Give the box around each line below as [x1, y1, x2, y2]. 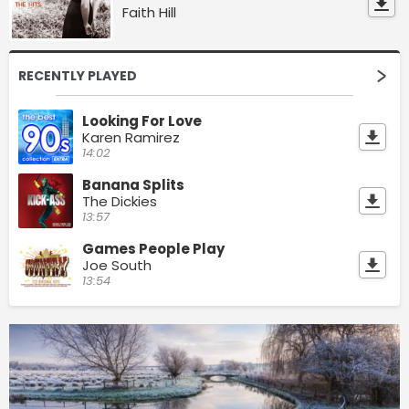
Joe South [82, 256, 152, 276]
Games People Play [82, 239, 225, 259]
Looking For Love [82, 111, 202, 131]
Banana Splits [82, 175, 184, 195]
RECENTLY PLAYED [18, 67, 137, 86]
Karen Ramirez [82, 128, 180, 148]
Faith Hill [122, 3, 177, 23]
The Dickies [82, 192, 157, 212]
